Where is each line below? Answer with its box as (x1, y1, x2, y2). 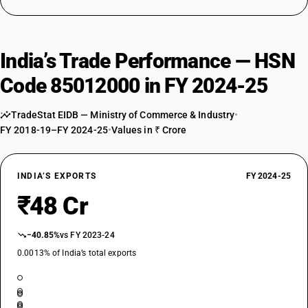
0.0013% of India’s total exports (17, 248, 137, 258)
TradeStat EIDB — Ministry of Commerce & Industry (11, 109, 235, 120)
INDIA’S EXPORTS (17, 171, 96, 181)
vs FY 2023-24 (60, 230, 115, 240)
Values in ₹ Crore (111, 124, 187, 135)
